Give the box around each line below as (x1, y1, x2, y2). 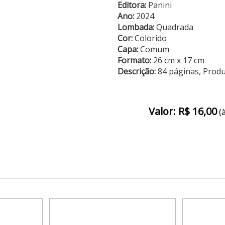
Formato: (117, 55, 151, 66)
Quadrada (154, 22, 193, 33)
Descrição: (117, 66, 158, 77)
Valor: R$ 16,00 (148, 104, 217, 118)
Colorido (132, 33, 167, 44)
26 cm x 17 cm (151, 55, 204, 66)
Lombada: (117, 22, 154, 33)
